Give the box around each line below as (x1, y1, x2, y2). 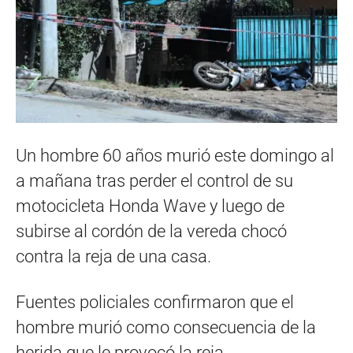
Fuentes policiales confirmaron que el (16, 292, 294, 313)
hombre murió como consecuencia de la (16, 318, 316, 338)
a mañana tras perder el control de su (16, 171, 293, 191)
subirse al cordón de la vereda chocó (16, 221, 287, 242)
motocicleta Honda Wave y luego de (16, 196, 284, 217)
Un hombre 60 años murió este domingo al (16, 146, 334, 166)
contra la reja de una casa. (16, 247, 211, 267)
